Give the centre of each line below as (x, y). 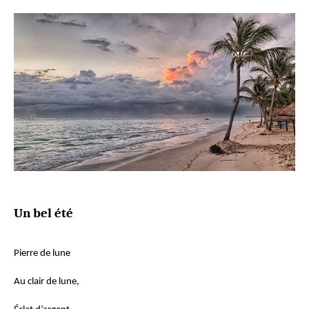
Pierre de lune (42, 253)
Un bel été (43, 213)
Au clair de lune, (47, 281)
